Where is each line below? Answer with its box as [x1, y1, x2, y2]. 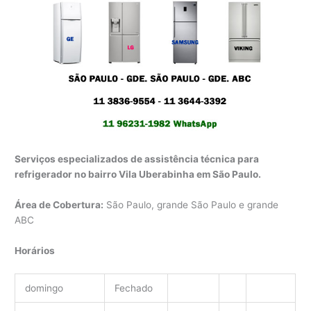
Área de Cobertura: [15, 199, 104, 210]
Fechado [114, 282, 153, 294]
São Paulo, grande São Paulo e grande [103, 199, 279, 210]
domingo [24, 282, 63, 294]
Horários [15, 244, 56, 256]
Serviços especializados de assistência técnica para [15, 153, 260, 165]
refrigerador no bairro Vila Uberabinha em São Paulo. [15, 169, 262, 180]
